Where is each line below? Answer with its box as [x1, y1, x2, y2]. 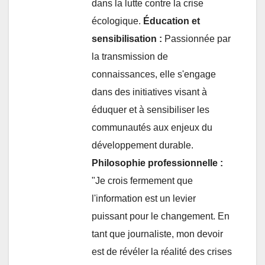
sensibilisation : [92, 33, 162, 44]
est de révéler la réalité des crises [92, 246, 232, 257]
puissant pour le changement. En [92, 211, 230, 221]
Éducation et [143, 15, 200, 26]
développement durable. [92, 140, 193, 150]
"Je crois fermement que [92, 175, 193, 186]
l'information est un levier [92, 193, 196, 203]
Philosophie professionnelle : [92, 157, 223, 168]
